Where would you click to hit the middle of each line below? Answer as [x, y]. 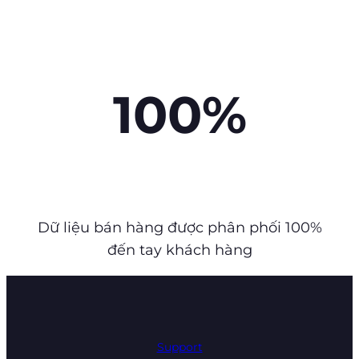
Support [179, 347]
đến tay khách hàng [179, 250]
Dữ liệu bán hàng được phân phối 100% [179, 227]
